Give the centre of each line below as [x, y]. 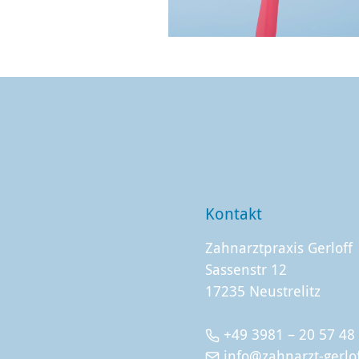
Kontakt [233, 213]
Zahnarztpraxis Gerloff [278, 247]
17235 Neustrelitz [262, 290]
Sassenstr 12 [246, 269]
